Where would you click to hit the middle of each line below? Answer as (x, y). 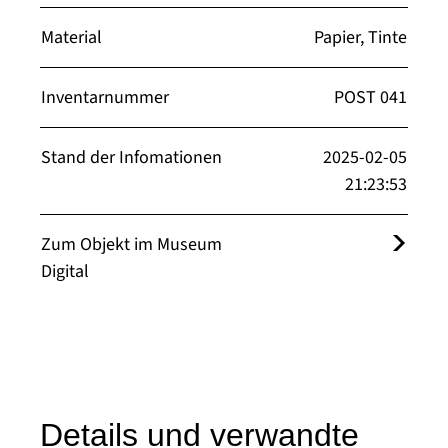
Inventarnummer (105, 97)
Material (71, 37)
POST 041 (370, 97)
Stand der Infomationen (131, 157)
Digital (65, 271)
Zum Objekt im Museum (131, 244)
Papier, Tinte (360, 37)
